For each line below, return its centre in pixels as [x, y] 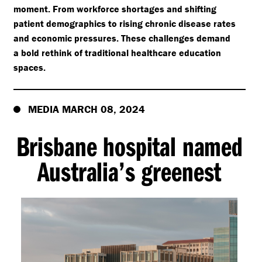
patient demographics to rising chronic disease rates [124, 23]
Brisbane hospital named [129, 146]
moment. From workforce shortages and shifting [115, 8]
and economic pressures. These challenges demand [122, 38]
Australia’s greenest [130, 171]
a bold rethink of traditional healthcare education [117, 52]
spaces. [29, 67]
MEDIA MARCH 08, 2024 [86, 109]
